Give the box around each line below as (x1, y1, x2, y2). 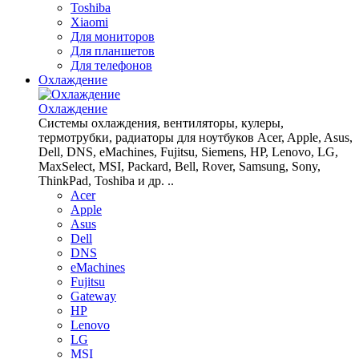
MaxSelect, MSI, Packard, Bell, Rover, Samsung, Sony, (38, 159, 321, 173)
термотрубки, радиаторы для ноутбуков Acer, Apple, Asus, (38, 131, 353, 144)
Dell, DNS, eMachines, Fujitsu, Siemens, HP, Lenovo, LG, (38, 145, 338, 159)
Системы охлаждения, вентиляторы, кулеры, (38, 116, 284, 130)
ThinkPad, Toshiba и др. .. (38, 174, 174, 188)
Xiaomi (71, 15, 108, 29)
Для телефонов (71, 58, 152, 72)
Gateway (71, 289, 116, 303)
